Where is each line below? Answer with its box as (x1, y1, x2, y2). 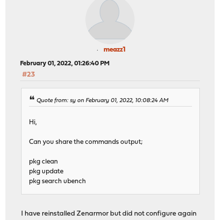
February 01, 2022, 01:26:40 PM (20, 60, 110, 67)
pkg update (29, 168, 64, 175)
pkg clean (29, 158, 58, 165)
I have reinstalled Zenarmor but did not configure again (21, 210, 197, 218)
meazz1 (103, 46, 126, 54)
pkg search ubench (29, 178, 86, 185)
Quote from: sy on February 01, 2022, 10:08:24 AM (36, 98, 169, 104)
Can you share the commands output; (29, 138, 143, 145)
